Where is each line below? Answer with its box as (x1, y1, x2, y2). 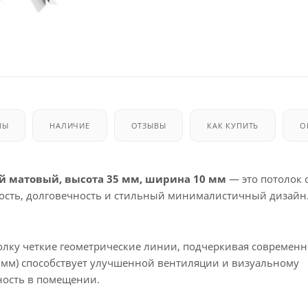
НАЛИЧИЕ (49, 120, 90, 131)
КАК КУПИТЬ (207, 120, 259, 131)
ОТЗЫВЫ (131, 120, 166, 131)
